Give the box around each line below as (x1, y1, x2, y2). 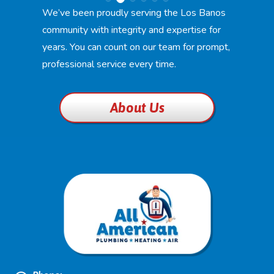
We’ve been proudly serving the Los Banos (42, 6, 226, 20)
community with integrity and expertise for (42, 23, 221, 37)
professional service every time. (42, 57, 176, 72)
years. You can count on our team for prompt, (42, 40, 230, 54)
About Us (109, 99, 165, 116)
